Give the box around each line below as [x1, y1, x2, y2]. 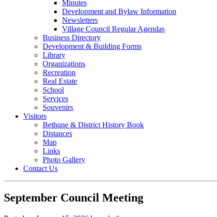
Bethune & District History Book [43, 121, 144, 129]
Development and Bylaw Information [62, 7, 176, 15]
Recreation [43, 68, 76, 77]
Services [43, 94, 68, 103]
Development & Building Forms [43, 42, 141, 50]
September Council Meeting [4, 191, 143, 204]
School [43, 86, 64, 94]
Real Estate [43, 77, 77, 85]
